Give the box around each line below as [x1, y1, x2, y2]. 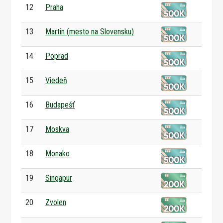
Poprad [45, 51, 68, 61]
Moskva [45, 124, 69, 134]
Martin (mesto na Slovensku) [45, 27, 134, 36]
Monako [45, 149, 70, 158]
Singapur [45, 173, 72, 183]
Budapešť [45, 100, 75, 110]
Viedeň [45, 76, 67, 85]
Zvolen [45, 198, 66, 207]
